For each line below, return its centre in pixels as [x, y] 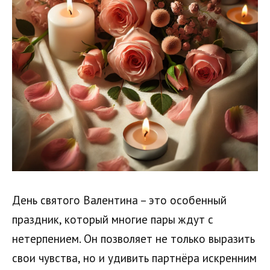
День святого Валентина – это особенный [119, 200]
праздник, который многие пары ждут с [113, 220]
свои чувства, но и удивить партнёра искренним [134, 258]
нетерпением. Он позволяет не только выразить [133, 239]
